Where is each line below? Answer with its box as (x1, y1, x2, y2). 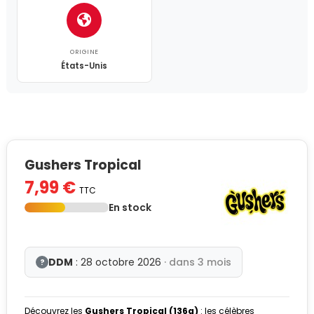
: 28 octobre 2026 (73, 254, 164, 269)
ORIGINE (70, 47, 99, 56)
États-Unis (61, 60, 108, 71)
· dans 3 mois (164, 254, 231, 269)
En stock (109, 200, 151, 215)
